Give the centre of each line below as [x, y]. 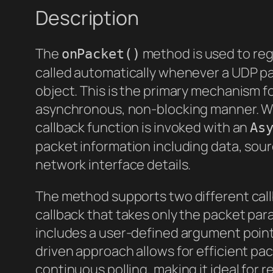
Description [87, 17]
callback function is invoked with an [143, 128]
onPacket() [101, 54]
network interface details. [113, 165]
